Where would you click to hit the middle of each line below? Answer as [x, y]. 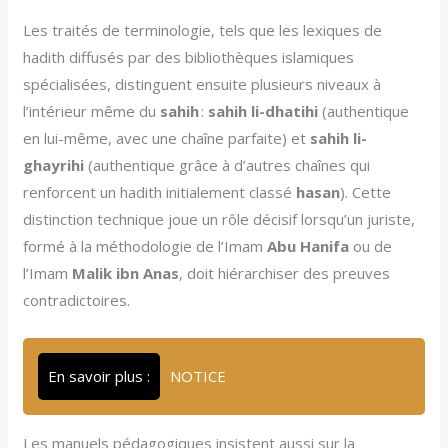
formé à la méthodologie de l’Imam [145, 246]
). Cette [366, 192]
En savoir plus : [99, 376]
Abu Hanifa [308, 246]
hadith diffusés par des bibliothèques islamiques [189, 57]
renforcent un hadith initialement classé [160, 192]
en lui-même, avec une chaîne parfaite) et [167, 138]
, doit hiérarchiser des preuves [285, 273]
